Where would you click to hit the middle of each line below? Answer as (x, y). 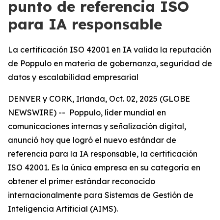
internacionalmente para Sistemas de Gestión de (101, 195)
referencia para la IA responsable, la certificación (103, 154)
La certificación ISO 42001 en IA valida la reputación (110, 50)
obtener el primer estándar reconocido (82, 181)
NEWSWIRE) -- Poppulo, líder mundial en (87, 112)
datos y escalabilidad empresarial (73, 77)
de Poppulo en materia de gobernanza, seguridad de (110, 63)
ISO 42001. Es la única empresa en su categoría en (104, 167)
